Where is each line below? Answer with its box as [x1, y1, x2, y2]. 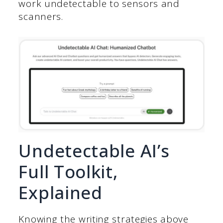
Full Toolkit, [18, 160, 118, 184]
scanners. [18, 9, 63, 23]
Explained [18, 181, 103, 205]
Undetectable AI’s [18, 139, 170, 163]
